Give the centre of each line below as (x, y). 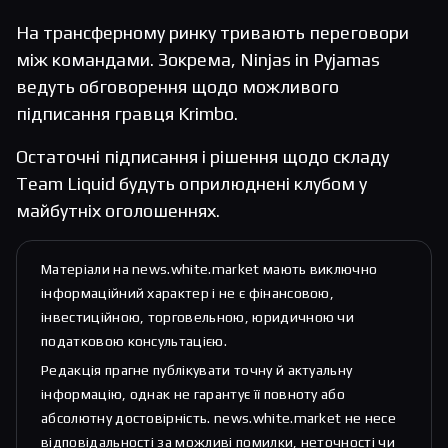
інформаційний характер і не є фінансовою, (188, 293)
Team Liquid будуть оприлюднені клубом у (191, 184)
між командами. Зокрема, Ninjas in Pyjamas (198, 60)
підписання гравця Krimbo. (127, 114)
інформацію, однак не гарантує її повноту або (193, 394)
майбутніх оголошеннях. (118, 211)
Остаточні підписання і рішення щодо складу (202, 157)
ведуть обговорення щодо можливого (177, 87)
